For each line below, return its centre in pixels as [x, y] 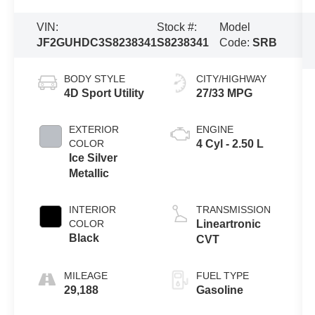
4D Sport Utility [104, 93]
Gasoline [219, 290]
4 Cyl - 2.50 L [230, 143]
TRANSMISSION [233, 209]
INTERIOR [93, 209]
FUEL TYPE [222, 275]
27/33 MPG [224, 93]
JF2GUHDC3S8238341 [97, 42]
